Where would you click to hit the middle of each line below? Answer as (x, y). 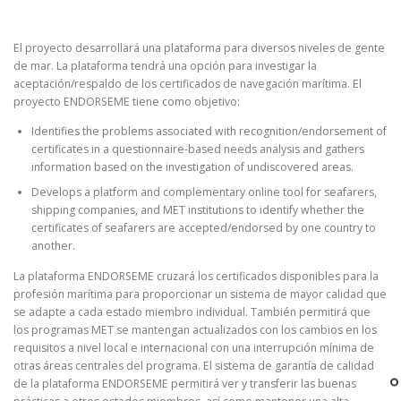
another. (53, 246)
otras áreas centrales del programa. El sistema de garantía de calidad (194, 365)
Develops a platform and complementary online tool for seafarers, (204, 192)
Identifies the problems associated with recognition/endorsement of (209, 132)
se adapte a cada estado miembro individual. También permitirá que (192, 311)
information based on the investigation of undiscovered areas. (192, 167)
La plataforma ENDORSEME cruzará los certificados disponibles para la (196, 276)
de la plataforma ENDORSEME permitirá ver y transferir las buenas (185, 383)
